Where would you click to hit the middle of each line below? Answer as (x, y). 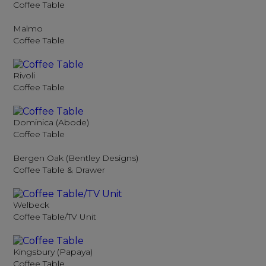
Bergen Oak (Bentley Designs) (76, 158)
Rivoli (24, 75)
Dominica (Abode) (51, 122)
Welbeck (31, 205)
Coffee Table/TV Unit (55, 217)
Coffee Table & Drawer (59, 170)
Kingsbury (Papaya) (53, 252)
